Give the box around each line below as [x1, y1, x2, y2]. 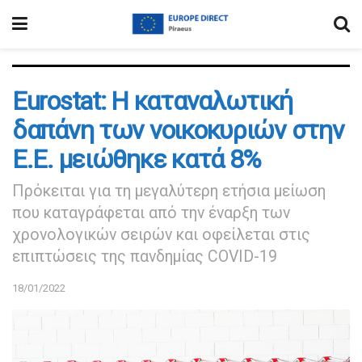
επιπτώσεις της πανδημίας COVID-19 [12, 246, 277, 266]
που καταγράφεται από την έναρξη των [12, 203, 290, 222]
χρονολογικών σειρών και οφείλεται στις [12, 225, 310, 244]
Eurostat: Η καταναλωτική [12, 86, 293, 116]
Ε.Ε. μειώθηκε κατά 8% [12, 144, 262, 175]
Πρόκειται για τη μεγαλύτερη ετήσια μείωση [12, 181, 326, 200]
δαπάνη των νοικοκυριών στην [12, 115, 344, 145]
